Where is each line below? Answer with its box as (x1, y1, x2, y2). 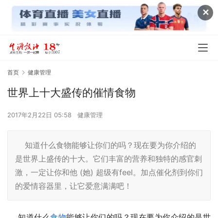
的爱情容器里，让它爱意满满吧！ (15, 181, 132, 191)
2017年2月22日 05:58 (7, 110, 73, 119)
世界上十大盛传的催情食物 (7, 86, 136, 99)
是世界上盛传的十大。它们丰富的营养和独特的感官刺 (15, 153, 202, 163)
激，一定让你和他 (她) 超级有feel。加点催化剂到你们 (15, 167, 203, 177)
